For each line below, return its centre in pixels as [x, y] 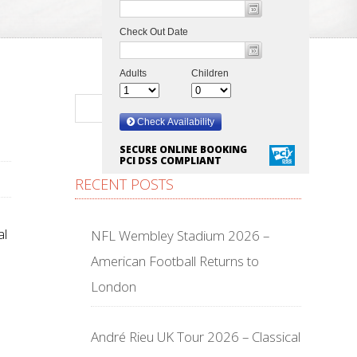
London [114, 286]
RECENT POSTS [124, 184]
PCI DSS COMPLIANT [171, 161]
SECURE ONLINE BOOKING [183, 149]
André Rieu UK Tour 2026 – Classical [196, 337]
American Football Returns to [175, 261]
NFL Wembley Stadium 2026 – [180, 235]
